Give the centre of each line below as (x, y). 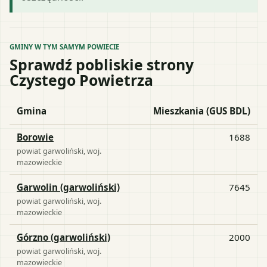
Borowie (35, 137)
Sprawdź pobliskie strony (102, 64)
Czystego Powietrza (81, 80)
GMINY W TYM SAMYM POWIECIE (64, 46)
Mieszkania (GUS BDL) (202, 111)
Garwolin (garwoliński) (68, 187)
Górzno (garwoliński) (63, 237)
